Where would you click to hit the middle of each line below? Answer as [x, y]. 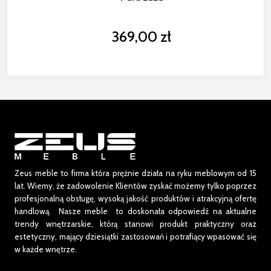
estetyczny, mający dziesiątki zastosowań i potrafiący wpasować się [135, 237]
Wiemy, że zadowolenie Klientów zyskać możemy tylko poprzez [142, 186]
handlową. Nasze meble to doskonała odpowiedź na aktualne [135, 211]
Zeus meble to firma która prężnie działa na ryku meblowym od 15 [135, 173]
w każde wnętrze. [46, 250]
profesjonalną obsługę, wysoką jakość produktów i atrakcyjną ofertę [135, 199]
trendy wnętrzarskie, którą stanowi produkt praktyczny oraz [135, 224]
